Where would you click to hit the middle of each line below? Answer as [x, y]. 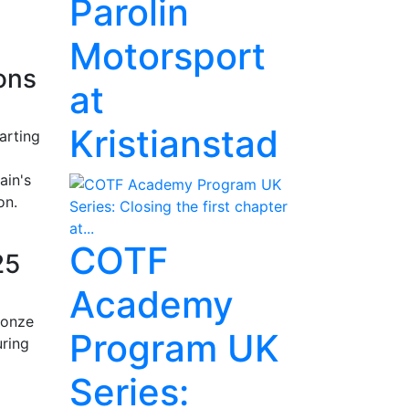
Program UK [174, 348]
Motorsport [168, 56]
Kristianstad [174, 144]
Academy [152, 304]
